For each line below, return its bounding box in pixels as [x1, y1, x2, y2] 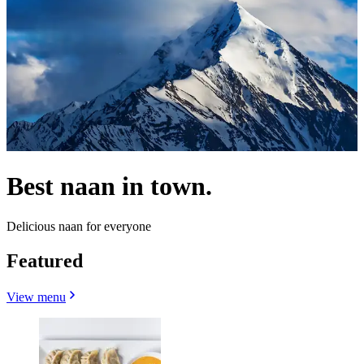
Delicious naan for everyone [6, 219, 151, 233]
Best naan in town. [6, 171, 212, 201]
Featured [6, 249, 83, 271]
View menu [6, 289, 66, 304]
